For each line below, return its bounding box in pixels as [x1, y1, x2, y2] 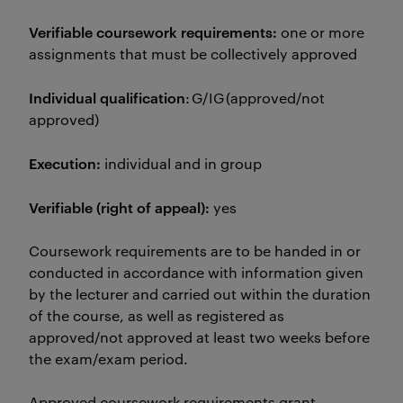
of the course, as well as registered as [29, 306, 284, 325]
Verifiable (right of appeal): [29, 197, 210, 217]
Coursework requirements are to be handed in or [29, 241, 361, 260]
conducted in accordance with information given [29, 263, 363, 282]
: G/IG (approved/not [185, 88, 325, 107]
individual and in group [104, 154, 262, 173]
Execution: [29, 153, 104, 173]
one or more [277, 22, 364, 41]
